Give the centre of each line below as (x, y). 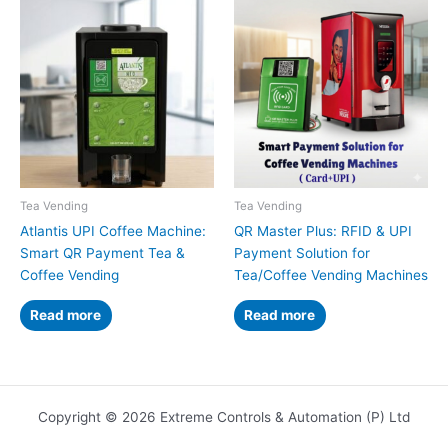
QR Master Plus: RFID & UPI (323, 231)
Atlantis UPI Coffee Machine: (113, 231)
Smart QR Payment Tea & (102, 253)
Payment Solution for (302, 253)
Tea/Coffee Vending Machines (331, 275)
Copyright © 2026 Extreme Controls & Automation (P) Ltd (224, 417)
